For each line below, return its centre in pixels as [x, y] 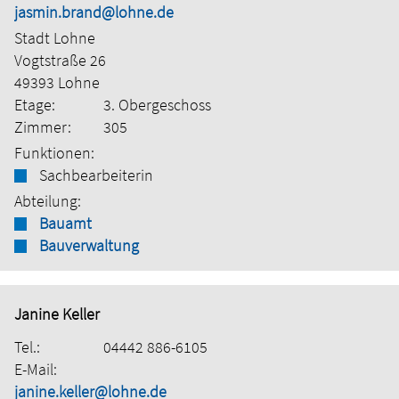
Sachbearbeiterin [96, 175]
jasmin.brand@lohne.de [94, 12]
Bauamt [65, 224]
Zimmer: [43, 127]
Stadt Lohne [55, 38]
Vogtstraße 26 [60, 61]
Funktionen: [54, 153]
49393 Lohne [57, 83]
